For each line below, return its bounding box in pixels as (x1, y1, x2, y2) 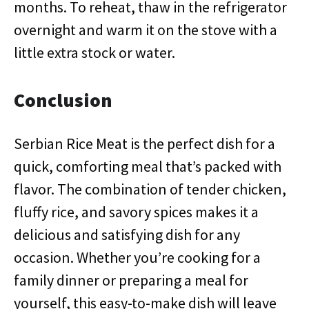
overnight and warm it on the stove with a (14, 20, 277, 39)
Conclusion (14, 88, 112, 112)
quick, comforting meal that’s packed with (14, 157, 281, 176)
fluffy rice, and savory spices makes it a (14, 202, 259, 221)
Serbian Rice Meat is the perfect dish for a (14, 134, 275, 153)
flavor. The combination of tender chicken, (14, 179, 286, 199)
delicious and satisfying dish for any (14, 225, 240, 244)
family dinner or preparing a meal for (14, 270, 248, 290)
